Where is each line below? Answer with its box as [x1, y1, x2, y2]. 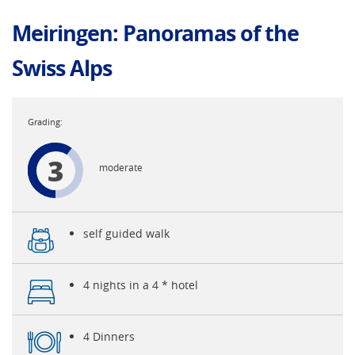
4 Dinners [83, 329, 135, 344]
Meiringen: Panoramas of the [12, 18, 299, 48]
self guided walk [83, 226, 170, 241]
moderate [99, 161, 143, 174]
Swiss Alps [12, 53, 112, 82]
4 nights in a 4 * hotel [83, 277, 198, 292]
